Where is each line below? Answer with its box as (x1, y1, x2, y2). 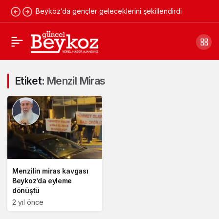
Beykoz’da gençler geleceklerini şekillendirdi (36, 7, 182, 15)
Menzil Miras (46, 75, 106, 87)
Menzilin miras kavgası (12, 167, 88, 175)
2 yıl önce (12, 198, 44, 207)
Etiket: (15, 75, 46, 87)
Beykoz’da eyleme (12, 176, 72, 185)
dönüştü (12, 186, 40, 195)
